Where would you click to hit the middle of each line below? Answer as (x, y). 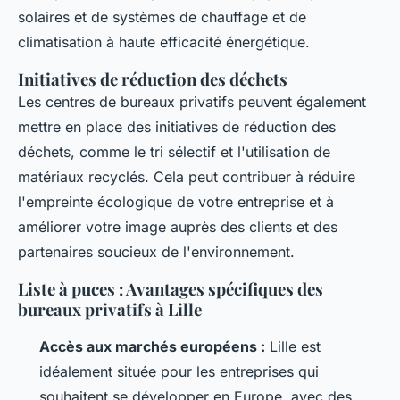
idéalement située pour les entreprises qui (179, 371)
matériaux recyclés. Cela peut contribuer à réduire (187, 177)
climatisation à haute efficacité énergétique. (164, 42)
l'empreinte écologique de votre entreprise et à (176, 202)
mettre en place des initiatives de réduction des (177, 127)
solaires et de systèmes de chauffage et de (162, 17)
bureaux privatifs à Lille (110, 309)
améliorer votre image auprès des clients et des (178, 227)
